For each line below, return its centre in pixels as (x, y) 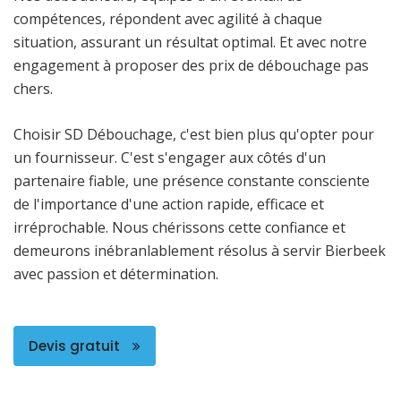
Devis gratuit (76, 346)
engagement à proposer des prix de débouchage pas (191, 65)
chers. (33, 88)
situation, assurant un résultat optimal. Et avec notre (190, 42)
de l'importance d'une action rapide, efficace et (169, 204)
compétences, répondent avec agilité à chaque (168, 18)
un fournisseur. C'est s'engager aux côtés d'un (170, 157)
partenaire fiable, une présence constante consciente (192, 180)
